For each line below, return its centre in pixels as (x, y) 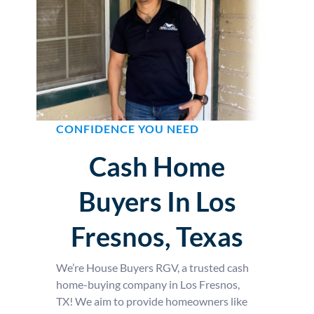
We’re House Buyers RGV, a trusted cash (152, 267)
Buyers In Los (157, 201)
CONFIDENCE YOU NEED (127, 128)
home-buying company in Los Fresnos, (148, 284)
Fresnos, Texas (157, 236)
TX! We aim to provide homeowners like (151, 301)
